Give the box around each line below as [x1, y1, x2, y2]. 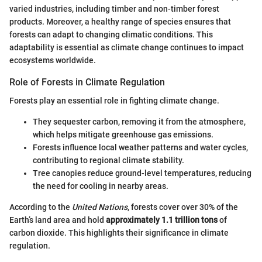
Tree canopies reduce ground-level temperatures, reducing [33, 168, 251, 178]
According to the [9, 202, 72, 212]
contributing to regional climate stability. [33, 156, 184, 166]
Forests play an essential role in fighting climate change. [9, 96, 219, 106]
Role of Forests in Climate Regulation [9, 77, 165, 88]
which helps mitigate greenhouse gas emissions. [33, 130, 213, 140]
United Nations [72, 202, 127, 212]
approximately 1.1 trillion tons [106, 215, 218, 225]
